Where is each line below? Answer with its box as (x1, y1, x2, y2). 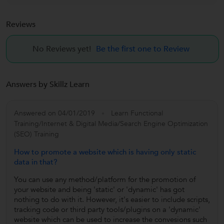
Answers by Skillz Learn (6, 78, 89, 90)
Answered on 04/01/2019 (14, 108, 95, 118)
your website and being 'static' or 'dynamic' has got (14, 184, 184, 194)
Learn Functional (111, 108, 163, 118)
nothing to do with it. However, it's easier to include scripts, (14, 194, 210, 204)
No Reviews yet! (32, 43, 93, 54)
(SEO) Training (14, 129, 59, 139)
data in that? (14, 156, 57, 167)
